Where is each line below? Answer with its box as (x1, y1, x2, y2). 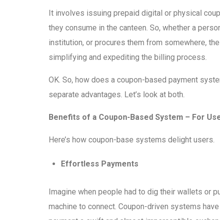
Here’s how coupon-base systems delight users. (49, 135, 215, 145)
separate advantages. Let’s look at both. (49, 90, 185, 100)
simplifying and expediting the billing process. (49, 53, 207, 62)
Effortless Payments (61, 159, 139, 169)
